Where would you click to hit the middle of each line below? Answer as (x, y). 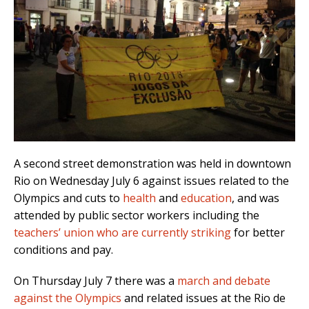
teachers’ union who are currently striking (122, 233)
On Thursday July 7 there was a (96, 281)
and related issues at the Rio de (203, 298)
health (139, 198)
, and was (256, 198)
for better (258, 233)
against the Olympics (68, 298)
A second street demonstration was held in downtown (152, 164)
